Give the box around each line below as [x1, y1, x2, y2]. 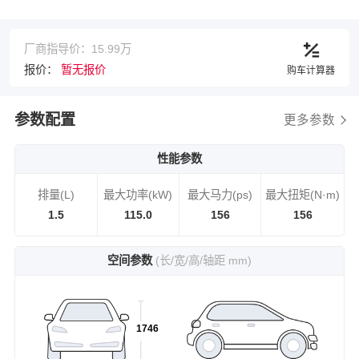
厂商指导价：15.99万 [23, 42, 131, 56]
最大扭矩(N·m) [265, 188, 341, 201]
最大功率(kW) [103, 188, 173, 201]
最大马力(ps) [188, 188, 253, 201]
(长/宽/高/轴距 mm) [155, 254, 252, 268]
